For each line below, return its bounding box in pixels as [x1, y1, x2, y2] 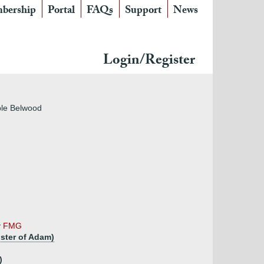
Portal [48, 2, 75, 21]
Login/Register [103, 49, 195, 74]
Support [125, 2, 161, 21]
